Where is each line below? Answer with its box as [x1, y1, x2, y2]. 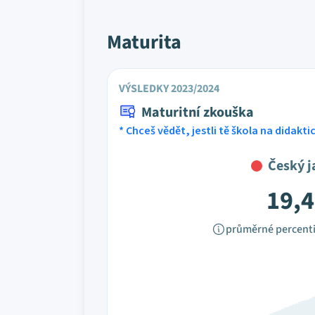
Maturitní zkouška [141, 103, 254, 122]
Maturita [107, 28, 181, 56]
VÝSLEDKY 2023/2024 [119, 81, 219, 96]
